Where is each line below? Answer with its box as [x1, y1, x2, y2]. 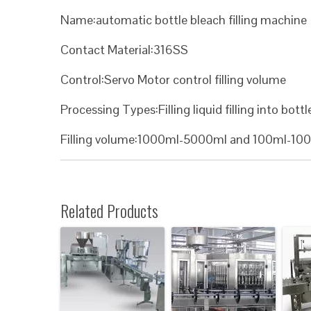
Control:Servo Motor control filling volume [60, 72, 286, 87]
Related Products [60, 198, 158, 223]
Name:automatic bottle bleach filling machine [60, 12, 307, 28]
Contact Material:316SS [60, 42, 188, 58]
